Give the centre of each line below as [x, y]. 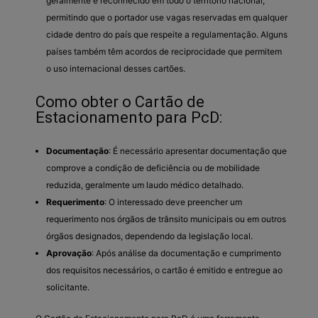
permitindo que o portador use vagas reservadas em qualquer [167, 17]
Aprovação [69, 253]
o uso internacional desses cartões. [116, 68]
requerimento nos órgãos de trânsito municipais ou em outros [166, 219]
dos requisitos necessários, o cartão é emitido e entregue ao [164, 270]
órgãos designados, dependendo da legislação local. [149, 236]
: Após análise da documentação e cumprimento [186, 253]
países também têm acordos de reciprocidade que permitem [164, 51]
